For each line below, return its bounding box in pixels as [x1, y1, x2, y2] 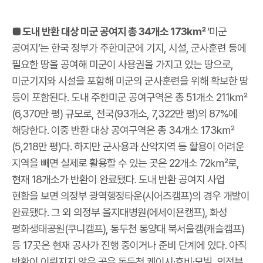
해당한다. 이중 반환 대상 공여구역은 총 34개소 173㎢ [12, 123, 234, 136]
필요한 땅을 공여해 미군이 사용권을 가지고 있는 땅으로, [12, 58, 233, 70]
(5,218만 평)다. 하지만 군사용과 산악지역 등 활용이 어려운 [12, 140, 244, 153]
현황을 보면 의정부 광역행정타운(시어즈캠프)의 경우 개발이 [12, 189, 249, 202]
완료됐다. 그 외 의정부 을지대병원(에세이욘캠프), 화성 [12, 205, 227, 218]
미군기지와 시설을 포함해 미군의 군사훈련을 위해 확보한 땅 [12, 74, 248, 87]
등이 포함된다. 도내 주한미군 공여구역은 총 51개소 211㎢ [12, 90, 247, 103]
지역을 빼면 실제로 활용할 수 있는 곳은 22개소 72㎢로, [12, 156, 239, 169]
